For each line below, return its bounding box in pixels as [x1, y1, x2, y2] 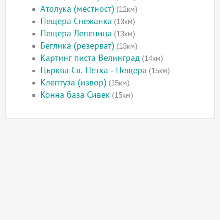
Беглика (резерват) [40, 41, 115, 51]
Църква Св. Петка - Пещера [40, 65, 147, 76]
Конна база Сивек [40, 90, 110, 100]
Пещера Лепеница [40, 28, 112, 39]
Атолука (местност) [40, 4, 115, 14]
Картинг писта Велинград [40, 53, 140, 63]
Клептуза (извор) [40, 78, 107, 88]
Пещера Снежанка [40, 16, 112, 27]
